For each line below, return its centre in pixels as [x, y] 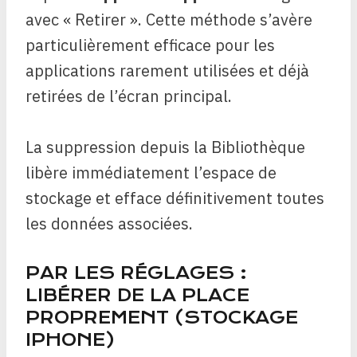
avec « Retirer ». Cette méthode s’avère [169, 20]
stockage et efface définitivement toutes [175, 198]
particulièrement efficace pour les [150, 45]
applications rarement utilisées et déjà [167, 71]
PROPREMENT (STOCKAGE [162, 318]
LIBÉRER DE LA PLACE [137, 295]
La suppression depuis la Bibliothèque [165, 147]
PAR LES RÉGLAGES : [136, 273]
